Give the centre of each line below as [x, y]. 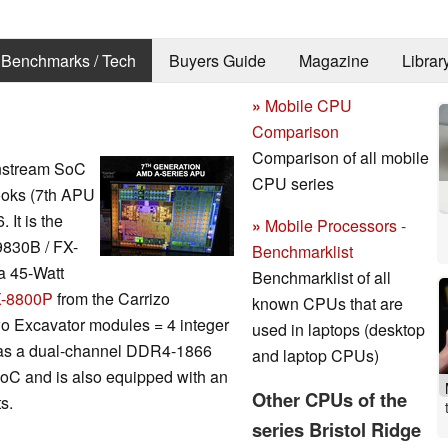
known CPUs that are [327, 303]
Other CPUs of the [329, 399]
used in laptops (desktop [338, 329]
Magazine [333, 61]
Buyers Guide [217, 61]
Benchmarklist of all [321, 277]
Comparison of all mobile [340, 157]
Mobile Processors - [333, 225]
